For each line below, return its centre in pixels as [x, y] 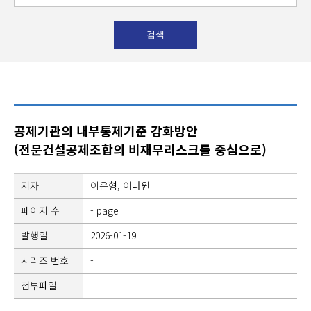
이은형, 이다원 [120, 185]
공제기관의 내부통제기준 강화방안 [106, 131]
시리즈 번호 [45, 260]
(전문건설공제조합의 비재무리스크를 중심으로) [140, 149]
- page [104, 210]
